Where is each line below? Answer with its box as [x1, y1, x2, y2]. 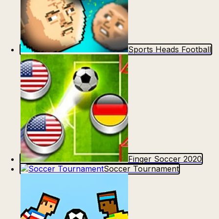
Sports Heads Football [128, 44, 211, 55]
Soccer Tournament [104, 164, 179, 174]
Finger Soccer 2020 [128, 154, 202, 164]
